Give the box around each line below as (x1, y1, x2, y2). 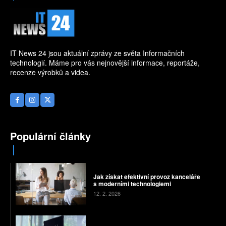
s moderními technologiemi (93, 179, 171, 189)
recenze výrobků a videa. (10, 67, 90, 78)
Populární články (10, 129, 91, 144)
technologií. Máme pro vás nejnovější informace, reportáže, (10, 58, 200, 68)
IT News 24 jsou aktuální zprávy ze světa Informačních (10, 48, 185, 59)
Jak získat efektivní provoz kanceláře (93, 172, 200, 182)
